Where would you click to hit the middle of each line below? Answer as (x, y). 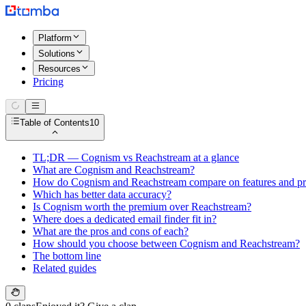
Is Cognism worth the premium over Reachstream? (142, 206)
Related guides (65, 268)
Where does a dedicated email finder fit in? (125, 219)
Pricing (48, 81)
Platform (55, 38)
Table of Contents (55, 122)
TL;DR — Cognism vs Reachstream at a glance (136, 157)
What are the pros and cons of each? (111, 231)
